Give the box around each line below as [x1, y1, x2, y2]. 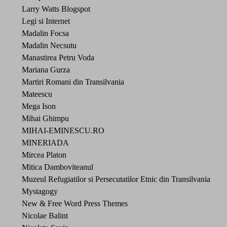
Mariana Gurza [22, 65, 70, 74]
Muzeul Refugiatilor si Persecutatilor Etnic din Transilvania [22, 174, 210, 183]
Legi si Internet [22, 16, 70, 25]
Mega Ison [22, 101, 56, 110]
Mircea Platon [22, 150, 66, 159]
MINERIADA [22, 138, 69, 147]
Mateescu [22, 89, 52, 98]
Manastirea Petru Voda [22, 53, 94, 62]
